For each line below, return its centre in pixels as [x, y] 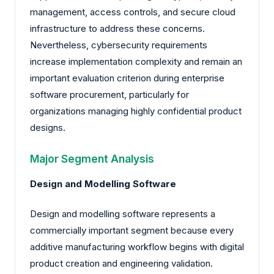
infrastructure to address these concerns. [117, 29]
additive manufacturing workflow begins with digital [137, 247]
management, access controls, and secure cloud [133, 12]
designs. [48, 128]
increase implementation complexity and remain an [136, 62]
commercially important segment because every [132, 231]
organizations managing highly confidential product [136, 111]
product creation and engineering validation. [121, 264]
